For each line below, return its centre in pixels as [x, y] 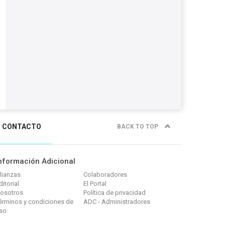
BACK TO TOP [138, 127]
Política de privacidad [115, 193]
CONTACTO [22, 127]
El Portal [95, 184]
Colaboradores [105, 175]
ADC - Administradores [117, 202]
